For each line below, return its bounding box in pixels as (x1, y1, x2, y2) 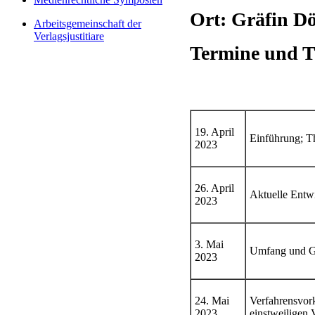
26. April (195, 182, 234, 194)
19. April (195, 126, 234, 138)
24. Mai (195, 295, 229, 307)
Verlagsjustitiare (34, 30, 104, 42)
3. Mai (195, 238, 224, 250)
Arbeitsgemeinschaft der (34, 18, 141, 30)
